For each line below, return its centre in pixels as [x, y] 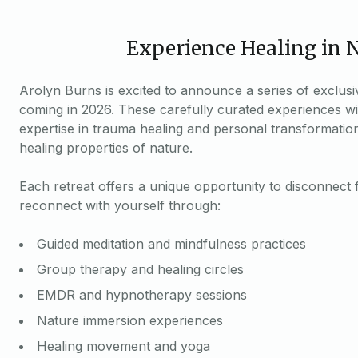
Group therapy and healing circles [140, 270]
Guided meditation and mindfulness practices [171, 244]
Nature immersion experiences [130, 321]
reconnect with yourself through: [120, 206]
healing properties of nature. [106, 148]
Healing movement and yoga [123, 346]
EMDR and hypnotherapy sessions [142, 295]
